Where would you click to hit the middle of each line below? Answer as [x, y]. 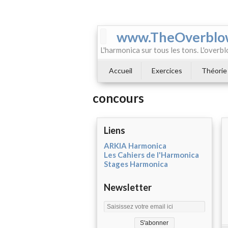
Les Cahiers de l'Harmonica [151, 155]
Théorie [214, 70]
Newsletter [128, 188]
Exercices [167, 70]
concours [118, 98]
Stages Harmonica [136, 164]
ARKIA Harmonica [135, 146]
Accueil [121, 70]
